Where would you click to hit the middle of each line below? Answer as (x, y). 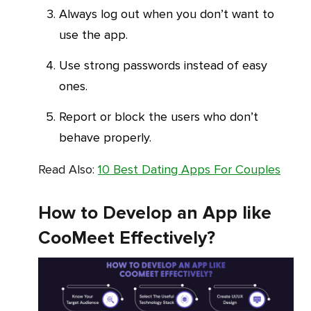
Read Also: (72, 170)
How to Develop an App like (155, 213)
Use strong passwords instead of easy (64, 66)
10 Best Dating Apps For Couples (189, 170)
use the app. (93, 35)
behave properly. (105, 138)
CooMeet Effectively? (127, 238)
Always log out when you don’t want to (63, 14)
